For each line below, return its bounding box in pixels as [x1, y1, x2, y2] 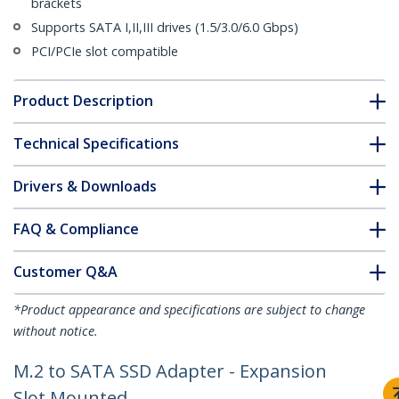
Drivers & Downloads [13, 176, 157, 197]
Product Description [13, 91, 153, 111]
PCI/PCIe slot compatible [31, 43, 178, 61]
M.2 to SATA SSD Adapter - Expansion [13, 359, 327, 384]
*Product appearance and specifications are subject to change [13, 301, 365, 319]
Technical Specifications [13, 134, 179, 154]
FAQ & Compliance [13, 219, 139, 240]
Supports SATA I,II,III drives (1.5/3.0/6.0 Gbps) [31, 19, 298, 37]
